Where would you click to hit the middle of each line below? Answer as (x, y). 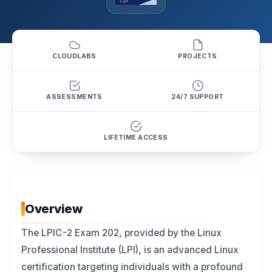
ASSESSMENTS (74, 97)
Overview (53, 209)
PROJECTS (198, 56)
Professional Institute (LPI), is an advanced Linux (130, 250)
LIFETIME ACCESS (136, 138)
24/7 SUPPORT (198, 97)
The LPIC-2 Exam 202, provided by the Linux (121, 233)
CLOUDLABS (74, 56)
